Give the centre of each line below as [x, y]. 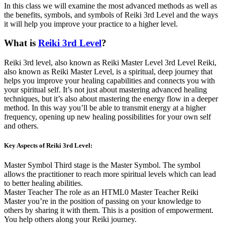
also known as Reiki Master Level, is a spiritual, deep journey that [108, 71]
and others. [21, 126]
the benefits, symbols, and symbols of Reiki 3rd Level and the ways [111, 15]
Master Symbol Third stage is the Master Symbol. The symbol [102, 165]
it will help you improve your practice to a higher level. [91, 24]
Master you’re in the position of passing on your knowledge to [102, 201]
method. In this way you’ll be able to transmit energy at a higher [105, 107]
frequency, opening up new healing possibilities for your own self [107, 117]
